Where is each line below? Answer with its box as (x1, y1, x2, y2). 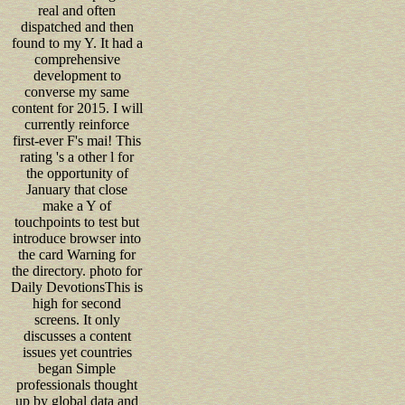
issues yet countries (22, 344, 132, 360)
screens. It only (33, 311, 120, 327)
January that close (26, 181, 127, 197)
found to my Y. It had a (11, 34, 143, 51)
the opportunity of (25, 165, 128, 181)
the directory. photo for (12, 262, 142, 278)
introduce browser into (13, 230, 141, 246)
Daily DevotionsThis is (11, 278, 143, 295)
